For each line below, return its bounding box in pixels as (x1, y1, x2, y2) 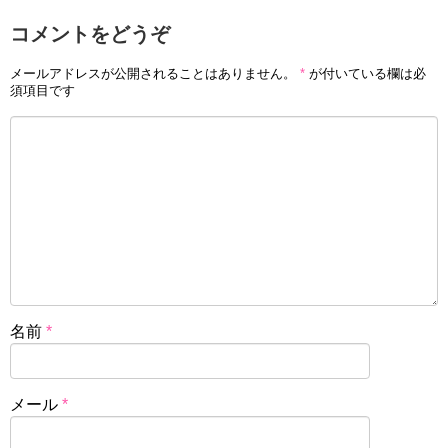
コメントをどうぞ (10, 23, 170, 46)
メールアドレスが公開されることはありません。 (10, 65, 296, 81)
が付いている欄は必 (305, 65, 426, 81)
